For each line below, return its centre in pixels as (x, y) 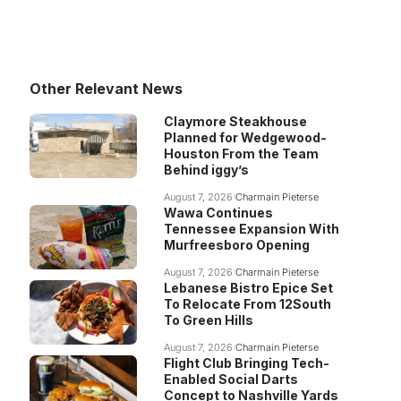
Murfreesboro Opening (236, 245)
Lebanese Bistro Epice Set (248, 288)
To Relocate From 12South (247, 304)
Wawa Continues (218, 213)
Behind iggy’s (206, 170)
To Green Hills (208, 320)
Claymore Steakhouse (235, 121)
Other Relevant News (106, 89)
